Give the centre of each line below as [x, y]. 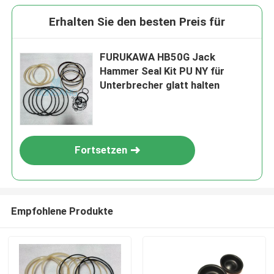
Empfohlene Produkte [62, 211]
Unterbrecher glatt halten [160, 85]
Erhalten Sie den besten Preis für [137, 22]
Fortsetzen [101, 150]
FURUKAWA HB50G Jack [158, 57]
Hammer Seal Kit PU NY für [162, 71]
